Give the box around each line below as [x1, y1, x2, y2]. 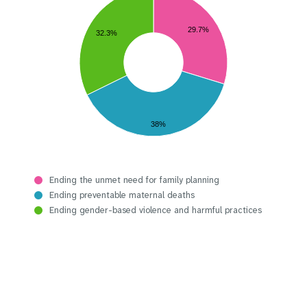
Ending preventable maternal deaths [49, 189, 195, 201]
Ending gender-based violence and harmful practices [49, 204, 262, 216]
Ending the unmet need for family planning [49, 174, 219, 186]
